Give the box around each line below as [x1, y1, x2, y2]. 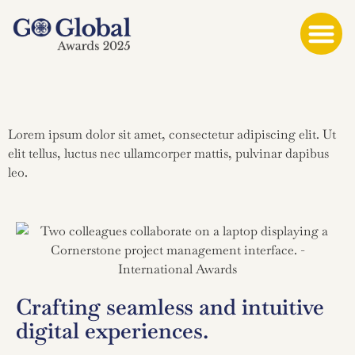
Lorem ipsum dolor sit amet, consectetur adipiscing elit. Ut [8, 125, 336, 143]
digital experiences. [16, 315, 208, 345]
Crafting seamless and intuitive [16, 292, 324, 321]
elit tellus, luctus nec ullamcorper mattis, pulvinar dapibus [8, 144, 329, 162]
